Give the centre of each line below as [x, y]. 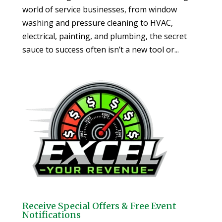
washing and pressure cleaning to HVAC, [97, 23]
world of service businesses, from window [99, 9]
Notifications [51, 215]
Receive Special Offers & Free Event [99, 206]
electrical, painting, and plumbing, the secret [104, 36]
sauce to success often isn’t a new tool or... [100, 49]
